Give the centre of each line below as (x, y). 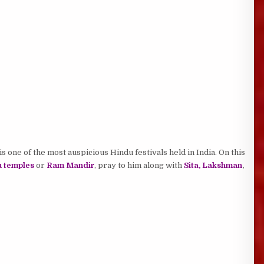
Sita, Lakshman (213, 165)
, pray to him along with (139, 165)
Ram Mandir (70, 165)
